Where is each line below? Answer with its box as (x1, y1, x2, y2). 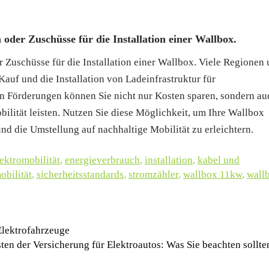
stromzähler (128, 168, 178, 180)
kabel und (198, 154, 240, 166)
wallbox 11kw (183, 168, 242, 180)
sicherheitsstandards (37, 168, 124, 180)
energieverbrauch (65, 154, 140, 166)
